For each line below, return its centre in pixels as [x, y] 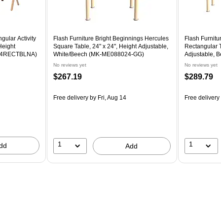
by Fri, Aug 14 [108, 97]
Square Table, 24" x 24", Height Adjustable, [111, 46]
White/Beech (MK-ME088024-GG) [99, 54]
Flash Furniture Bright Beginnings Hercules [111, 38]
